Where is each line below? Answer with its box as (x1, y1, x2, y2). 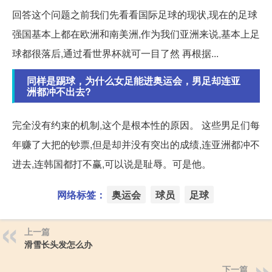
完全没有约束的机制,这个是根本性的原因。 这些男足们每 (12, 117, 260, 132)
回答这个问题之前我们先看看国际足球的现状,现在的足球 (12, 7, 257, 21)
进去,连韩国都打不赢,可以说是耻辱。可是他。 (12, 156, 211, 171)
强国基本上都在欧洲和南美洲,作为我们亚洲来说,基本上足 (12, 26, 260, 41)
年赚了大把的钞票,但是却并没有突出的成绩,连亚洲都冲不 (12, 137, 260, 151)
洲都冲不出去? (27, 84, 91, 98)
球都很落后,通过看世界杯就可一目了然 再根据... (12, 46, 219, 60)
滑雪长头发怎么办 (24, 237, 92, 250)
